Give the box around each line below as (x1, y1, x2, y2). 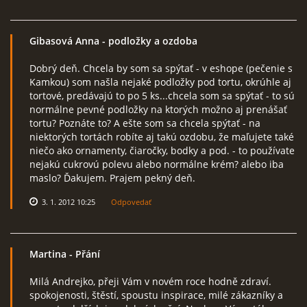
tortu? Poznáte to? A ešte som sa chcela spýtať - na (29, 116, 260, 130)
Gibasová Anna (29, 34, 99, 47)
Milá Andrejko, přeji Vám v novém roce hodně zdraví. (29, 275, 271, 288)
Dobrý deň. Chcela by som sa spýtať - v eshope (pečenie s (29, 62, 293, 75)
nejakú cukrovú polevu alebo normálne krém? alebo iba (29, 158, 284, 171)
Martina (29, 247, 66, 260)
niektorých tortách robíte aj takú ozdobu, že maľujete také (29, 130, 294, 143)
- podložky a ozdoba (99, 34, 197, 47)
